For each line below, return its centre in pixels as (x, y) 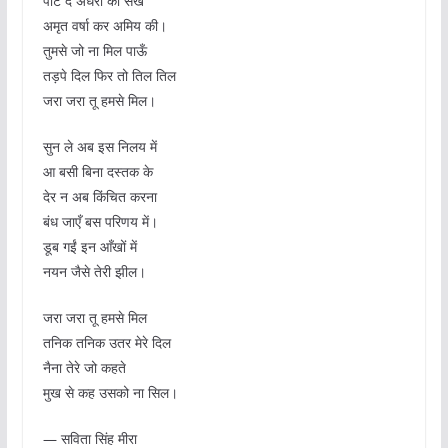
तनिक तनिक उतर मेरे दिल (106, 343)
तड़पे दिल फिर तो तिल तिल (109, 76)
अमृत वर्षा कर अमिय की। (104, 26)
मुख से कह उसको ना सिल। (110, 393)
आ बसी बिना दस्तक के (97, 172)
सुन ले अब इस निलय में (99, 147)
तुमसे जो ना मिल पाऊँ (94, 51)
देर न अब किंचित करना (99, 197)
